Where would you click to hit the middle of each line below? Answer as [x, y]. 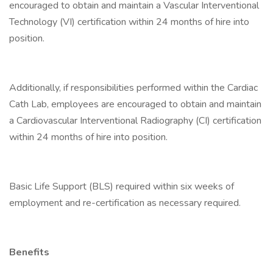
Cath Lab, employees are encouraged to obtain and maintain [135, 104]
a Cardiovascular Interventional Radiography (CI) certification [135, 121]
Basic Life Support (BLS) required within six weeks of [122, 186]
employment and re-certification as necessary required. [125, 203]
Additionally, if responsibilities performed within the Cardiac [133, 88]
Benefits [29, 252]
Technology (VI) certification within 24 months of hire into [129, 22]
